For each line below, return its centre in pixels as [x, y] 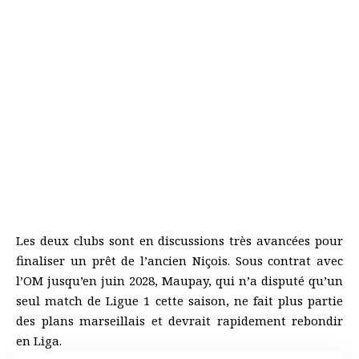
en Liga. [39, 341]
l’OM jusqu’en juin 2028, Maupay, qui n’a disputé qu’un [179, 280]
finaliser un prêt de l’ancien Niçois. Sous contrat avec [179, 260]
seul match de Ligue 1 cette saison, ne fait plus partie [179, 301]
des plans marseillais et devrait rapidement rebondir [179, 321]
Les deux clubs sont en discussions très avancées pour [179, 240]
